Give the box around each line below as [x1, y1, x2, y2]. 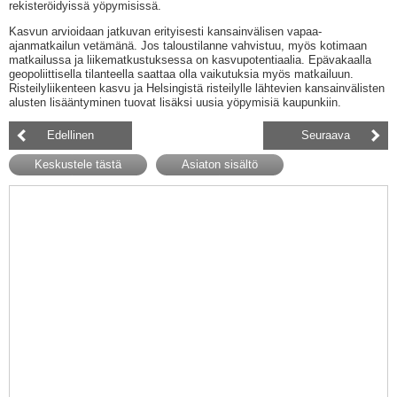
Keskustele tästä [35, 158, 121, 172]
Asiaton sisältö [182, 158, 258, 172]
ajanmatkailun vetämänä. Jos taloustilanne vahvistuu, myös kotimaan [9, 39, 367, 53]
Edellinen [47, 128, 94, 143]
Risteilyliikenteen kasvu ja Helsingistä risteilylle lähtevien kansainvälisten [9, 82, 385, 96]
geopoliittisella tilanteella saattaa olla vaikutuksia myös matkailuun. [9, 67, 354, 82]
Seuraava [301, 128, 350, 143]
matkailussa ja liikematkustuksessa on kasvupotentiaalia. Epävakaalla [9, 53, 371, 67]
